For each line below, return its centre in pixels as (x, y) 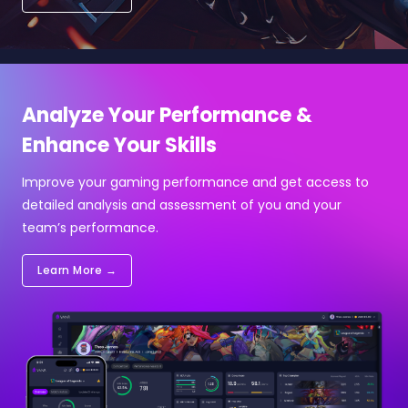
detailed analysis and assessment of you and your (182, 204)
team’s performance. (90, 227)
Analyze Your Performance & (167, 115)
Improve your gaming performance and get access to (195, 182)
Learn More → (77, 270)
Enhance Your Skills (119, 145)
